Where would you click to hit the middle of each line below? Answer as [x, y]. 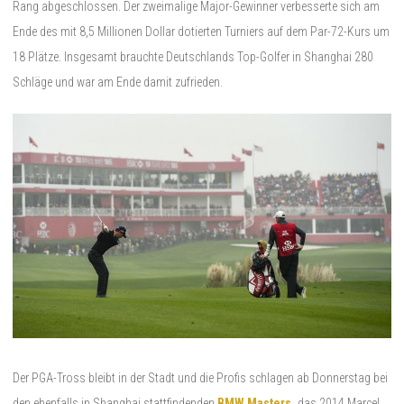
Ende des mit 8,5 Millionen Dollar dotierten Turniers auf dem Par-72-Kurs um [201, 31]
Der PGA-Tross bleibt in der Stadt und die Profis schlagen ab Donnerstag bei [200, 377]
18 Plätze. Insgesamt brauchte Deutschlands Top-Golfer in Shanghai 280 [193, 56]
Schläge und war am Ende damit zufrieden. [118, 82]
